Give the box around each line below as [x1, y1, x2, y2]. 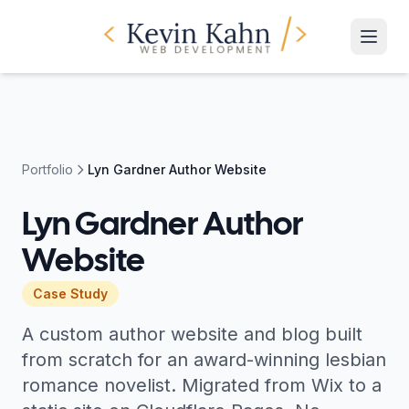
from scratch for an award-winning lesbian [22, 349, 386, 371]
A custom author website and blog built [22, 323, 362, 345]
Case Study [33, 286, 108, 301]
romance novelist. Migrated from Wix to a [22, 374, 382, 396]
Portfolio [22, 162, 73, 177]
